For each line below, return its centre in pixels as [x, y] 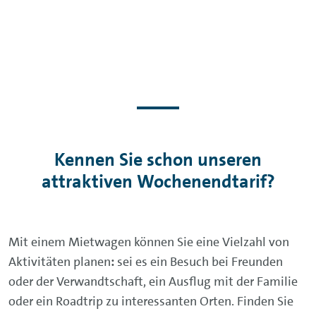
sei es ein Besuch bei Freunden [200, 262]
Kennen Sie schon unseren [158, 160]
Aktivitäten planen [60, 262]
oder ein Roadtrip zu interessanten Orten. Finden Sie [151, 301]
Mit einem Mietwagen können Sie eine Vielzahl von [149, 242]
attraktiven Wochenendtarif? [158, 182]
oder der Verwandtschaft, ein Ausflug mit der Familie [153, 281]
